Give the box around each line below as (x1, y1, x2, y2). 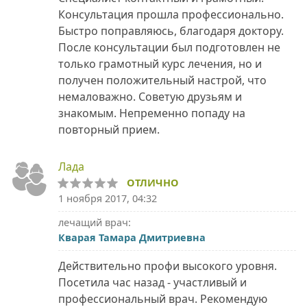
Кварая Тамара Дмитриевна (58, 231, 206, 245)
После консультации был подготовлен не (58, 40, 280, 56)
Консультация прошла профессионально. (58, 7, 284, 23)
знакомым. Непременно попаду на (58, 106, 245, 121)
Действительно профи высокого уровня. (58, 258, 277, 274)
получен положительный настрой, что (58, 73, 267, 88)
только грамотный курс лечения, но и (58, 56, 262, 72)
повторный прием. (58, 122, 160, 138)
